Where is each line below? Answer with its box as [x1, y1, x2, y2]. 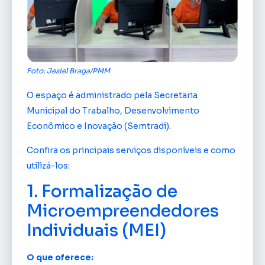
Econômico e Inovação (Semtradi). [27, 121, 171, 132]
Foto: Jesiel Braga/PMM [27, 66, 110, 76]
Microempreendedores [27, 201, 219, 222]
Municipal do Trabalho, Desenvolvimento [27, 105, 199, 117]
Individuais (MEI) [27, 220, 166, 241]
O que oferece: [27, 252, 93, 263]
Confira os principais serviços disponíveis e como [27, 144, 235, 156]
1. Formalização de [27, 181, 177, 202]
